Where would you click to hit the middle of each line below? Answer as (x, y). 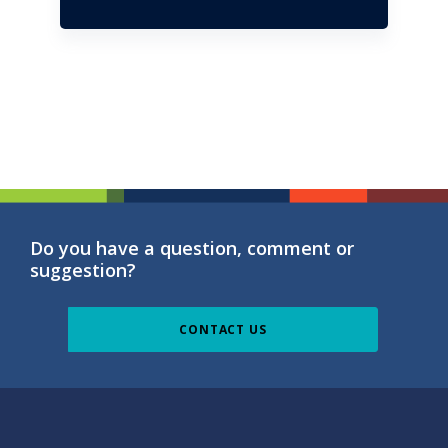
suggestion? (83, 269)
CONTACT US (223, 330)
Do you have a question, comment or (192, 247)
